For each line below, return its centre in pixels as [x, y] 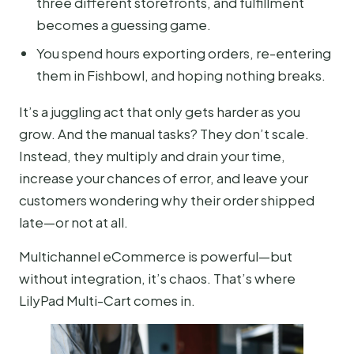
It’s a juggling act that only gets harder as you [160, 112]
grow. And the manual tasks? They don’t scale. [164, 134]
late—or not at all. [73, 222]
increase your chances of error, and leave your [164, 178]
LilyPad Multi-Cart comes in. [107, 300]
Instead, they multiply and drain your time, [152, 156]
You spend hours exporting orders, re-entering [184, 53]
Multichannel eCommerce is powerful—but [156, 256]
